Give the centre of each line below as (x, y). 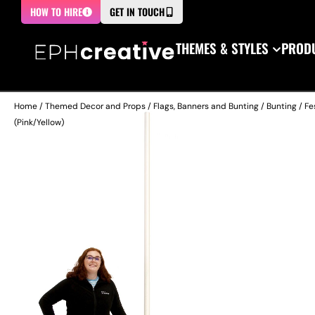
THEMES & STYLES (222, 48)
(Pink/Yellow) (39, 122)
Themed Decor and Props (95, 106)
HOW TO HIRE (56, 12)
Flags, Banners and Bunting (206, 106)
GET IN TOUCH (137, 12)
